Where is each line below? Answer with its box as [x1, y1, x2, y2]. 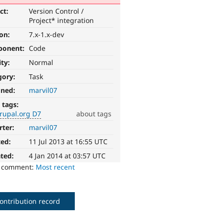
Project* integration [29, 16, 94, 25]
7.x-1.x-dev [29, 29, 65, 39]
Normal [29, 58, 54, 67]
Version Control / [29, 6, 84, 16]
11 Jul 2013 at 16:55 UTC [29, 137, 108, 147]
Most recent [36, 162, 75, 172]
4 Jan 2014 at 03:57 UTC [29, 151, 106, 160]
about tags [76, 109, 111, 118]
